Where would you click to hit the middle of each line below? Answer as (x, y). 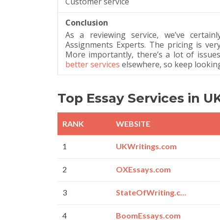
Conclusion (87, 22)
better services (93, 64)
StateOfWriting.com (183, 192)
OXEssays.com (144, 169)
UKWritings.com (147, 146)
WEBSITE (133, 124)
